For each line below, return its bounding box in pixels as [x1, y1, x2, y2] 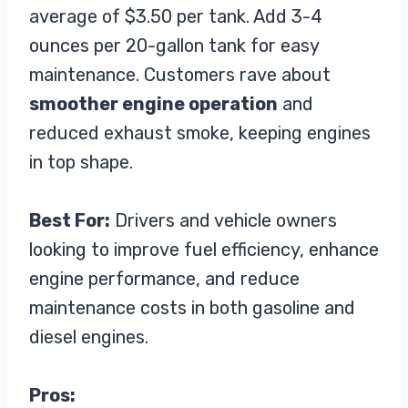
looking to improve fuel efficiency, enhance [29, 239, 379, 261]
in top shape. [29, 151, 133, 174]
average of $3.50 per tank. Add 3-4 [29, 5, 322, 28]
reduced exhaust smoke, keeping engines [29, 122, 371, 145]
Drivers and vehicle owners [110, 209, 337, 232]
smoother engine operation [29, 93, 278, 116]
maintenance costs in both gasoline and [29, 297, 355, 320]
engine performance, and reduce [29, 268, 300, 291]
